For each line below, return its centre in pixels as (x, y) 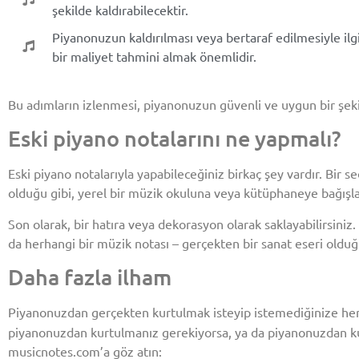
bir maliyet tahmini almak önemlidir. (154, 56)
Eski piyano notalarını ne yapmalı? (174, 138)
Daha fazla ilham (90, 277)
